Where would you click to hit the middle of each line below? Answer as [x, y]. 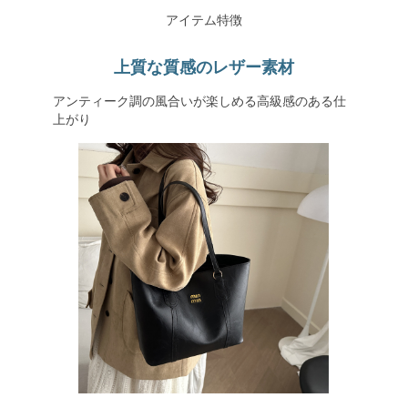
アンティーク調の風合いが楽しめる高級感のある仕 [199, 101]
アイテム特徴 [204, 20]
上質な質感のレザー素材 [204, 67]
